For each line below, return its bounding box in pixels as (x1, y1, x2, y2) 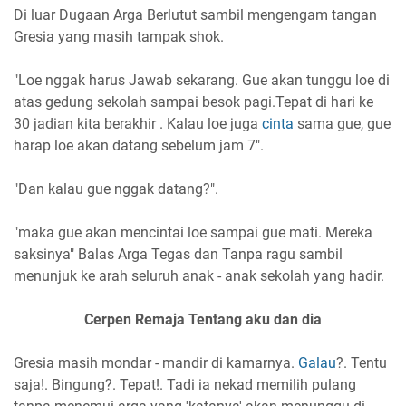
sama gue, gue (294, 114, 391, 132)
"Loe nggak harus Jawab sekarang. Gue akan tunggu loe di (14, 71, 390, 89)
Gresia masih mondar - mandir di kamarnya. (14, 353, 298, 372)
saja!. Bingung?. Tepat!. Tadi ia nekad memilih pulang (14, 375, 356, 393)
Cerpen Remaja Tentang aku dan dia (84, 310, 322, 328)
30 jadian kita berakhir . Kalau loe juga (14, 114, 262, 132)
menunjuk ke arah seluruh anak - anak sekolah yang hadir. (14, 266, 384, 285)
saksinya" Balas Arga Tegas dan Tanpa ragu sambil (14, 245, 343, 263)
